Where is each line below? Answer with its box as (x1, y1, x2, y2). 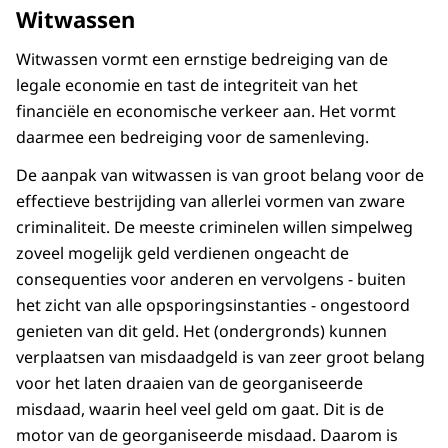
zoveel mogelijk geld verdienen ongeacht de (16, 242, 349, 265)
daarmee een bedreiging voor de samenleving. (16, 126, 369, 149)
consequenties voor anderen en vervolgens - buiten (16, 268, 406, 291)
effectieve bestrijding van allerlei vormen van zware (16, 190, 405, 213)
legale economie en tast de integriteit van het (16, 74, 358, 97)
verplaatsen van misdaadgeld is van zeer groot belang (16, 346, 425, 369)
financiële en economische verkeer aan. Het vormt (16, 100, 396, 123)
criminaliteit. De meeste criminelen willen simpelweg (16, 216, 413, 239)
